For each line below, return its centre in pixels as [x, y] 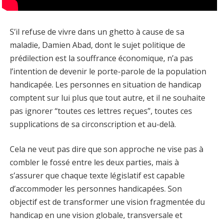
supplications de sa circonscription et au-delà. [93, 124]
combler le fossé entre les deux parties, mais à [94, 163]
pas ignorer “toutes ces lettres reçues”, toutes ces [101, 111]
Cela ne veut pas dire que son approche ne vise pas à [107, 149]
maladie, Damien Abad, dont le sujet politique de [98, 45]
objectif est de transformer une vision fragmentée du [107, 202]
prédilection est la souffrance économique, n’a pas [101, 58]
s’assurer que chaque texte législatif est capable [97, 176]
